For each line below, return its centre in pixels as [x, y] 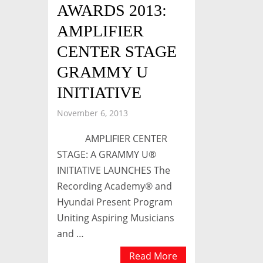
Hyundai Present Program [115, 202]
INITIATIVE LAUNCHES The [114, 170]
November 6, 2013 [92, 113]
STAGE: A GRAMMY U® [107, 154]
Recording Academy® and [114, 186]
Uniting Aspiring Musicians [116, 218]
